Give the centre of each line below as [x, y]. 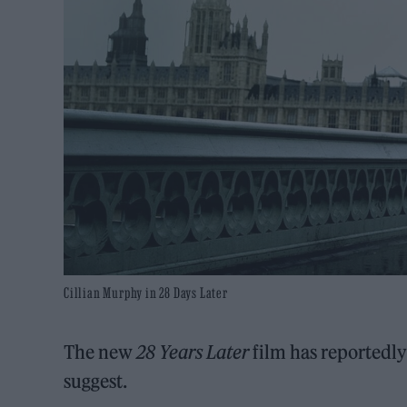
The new [100, 352]
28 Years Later [193, 352]
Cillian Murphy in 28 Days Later [146, 292]
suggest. [96, 381]
